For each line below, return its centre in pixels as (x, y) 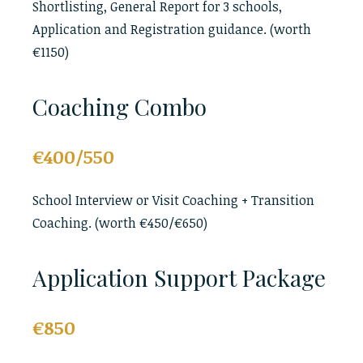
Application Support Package (179, 278)
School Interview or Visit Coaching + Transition (173, 200)
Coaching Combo (120, 107)
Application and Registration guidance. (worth (172, 29)
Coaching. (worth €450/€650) (120, 223)
